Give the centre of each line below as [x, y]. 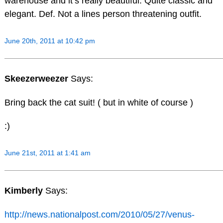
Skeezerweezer [37, 78]
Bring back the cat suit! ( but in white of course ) [99, 102]
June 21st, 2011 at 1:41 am [47, 153]
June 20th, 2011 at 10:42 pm [50, 41]
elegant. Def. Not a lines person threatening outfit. [103, 14]
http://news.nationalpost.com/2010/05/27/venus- [99, 214]
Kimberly [25, 191]
